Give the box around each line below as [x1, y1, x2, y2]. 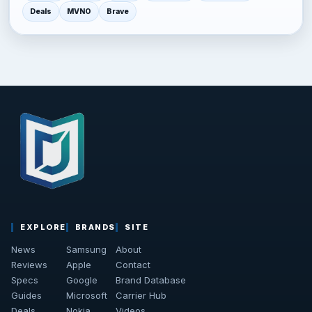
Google [65, 274, 97, 286]
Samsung [65, 243, 107, 255]
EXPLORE [20, 221, 66, 232]
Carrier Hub [116, 289, 167, 301]
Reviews [11, 258, 47, 270]
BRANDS [75, 221, 116, 232]
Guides [11, 289, 42, 301]
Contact [116, 258, 151, 270]
